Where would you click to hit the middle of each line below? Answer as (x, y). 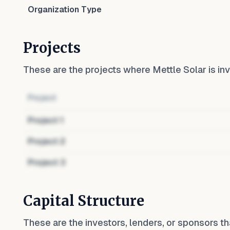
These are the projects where (88, 70)
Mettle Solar (179, 70)
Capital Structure (84, 201)
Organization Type (65, 9)
